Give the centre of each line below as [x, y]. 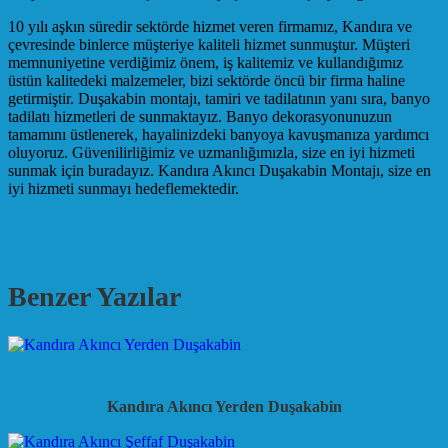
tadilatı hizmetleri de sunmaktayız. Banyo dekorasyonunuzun [200, 116]
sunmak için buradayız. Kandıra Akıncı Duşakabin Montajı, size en [219, 170]
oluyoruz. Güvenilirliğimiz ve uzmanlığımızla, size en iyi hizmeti [211, 152]
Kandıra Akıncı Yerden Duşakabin [224, 406]
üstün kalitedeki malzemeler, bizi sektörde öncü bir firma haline [206, 80]
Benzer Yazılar [94, 296]
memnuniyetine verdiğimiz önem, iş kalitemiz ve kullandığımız [205, 62]
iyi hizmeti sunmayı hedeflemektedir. [123, 188]
